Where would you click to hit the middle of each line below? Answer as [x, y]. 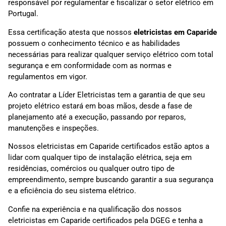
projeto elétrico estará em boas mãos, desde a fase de [100, 106]
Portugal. [23, 14]
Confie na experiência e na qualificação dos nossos [95, 209]
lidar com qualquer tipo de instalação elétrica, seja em [100, 158]
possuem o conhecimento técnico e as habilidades [94, 43]
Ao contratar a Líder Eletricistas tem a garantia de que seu [106, 95]
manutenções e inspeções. [53, 128]
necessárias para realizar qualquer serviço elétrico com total [111, 54]
